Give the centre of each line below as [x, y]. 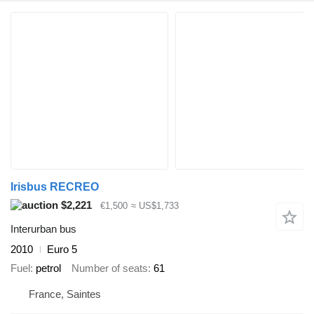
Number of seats [110, 268]
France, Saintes [65, 294]
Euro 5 [62, 250]
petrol [48, 268]
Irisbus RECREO [55, 186]
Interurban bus [43, 229]
